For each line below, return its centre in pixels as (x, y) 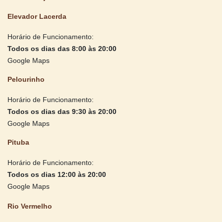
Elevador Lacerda (37, 16)
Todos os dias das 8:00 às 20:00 (62, 48)
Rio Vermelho (30, 206)
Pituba (18, 142)
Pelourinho (26, 79)
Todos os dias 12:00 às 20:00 (57, 174)
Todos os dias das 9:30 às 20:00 (62, 111)
